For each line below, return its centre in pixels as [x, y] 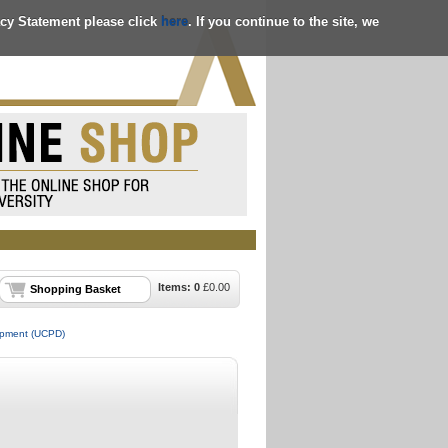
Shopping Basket [75, 289]
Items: [176, 287]
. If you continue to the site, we [284, 20]
